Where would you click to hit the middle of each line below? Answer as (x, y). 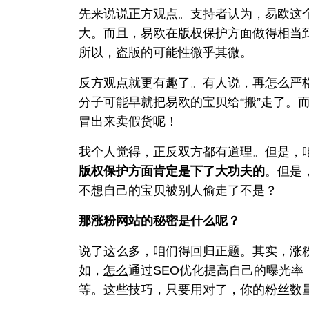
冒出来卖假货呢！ (128, 121)
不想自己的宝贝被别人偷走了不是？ (178, 190)
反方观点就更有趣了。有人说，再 (172, 82)
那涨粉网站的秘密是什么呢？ (159, 220)
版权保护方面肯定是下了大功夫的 (172, 171)
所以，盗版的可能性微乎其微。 (166, 52)
